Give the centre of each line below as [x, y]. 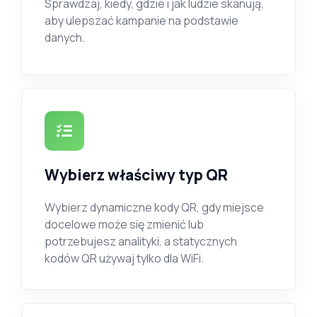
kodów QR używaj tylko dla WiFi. [124, 258]
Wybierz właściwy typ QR [136, 175]
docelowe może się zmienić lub [124, 224]
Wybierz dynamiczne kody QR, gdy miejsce [154, 207]
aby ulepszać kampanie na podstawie [142, 21]
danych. [65, 38]
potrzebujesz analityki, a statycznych [141, 241]
